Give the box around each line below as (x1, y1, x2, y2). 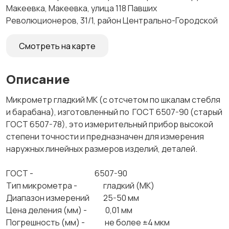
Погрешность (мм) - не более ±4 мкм (6, 217, 170, 228)
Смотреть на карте (19, 40, 96, 52)
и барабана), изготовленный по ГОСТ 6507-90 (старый (6, 106, 222, 118)
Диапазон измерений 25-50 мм (6, 192, 139, 203)
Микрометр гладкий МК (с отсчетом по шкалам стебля (6, 94, 220, 105)
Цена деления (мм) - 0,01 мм (6, 204, 132, 216)
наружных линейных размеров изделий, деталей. (6, 143, 214, 154)
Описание (6, 71, 70, 87)
